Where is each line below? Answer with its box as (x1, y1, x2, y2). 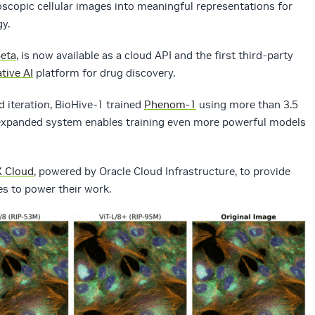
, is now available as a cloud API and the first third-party (16, 49, 293, 63)
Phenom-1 (144, 98, 196, 112)
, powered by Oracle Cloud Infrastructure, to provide (34, 165, 290, 179)
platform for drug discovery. (33, 66, 175, 80)
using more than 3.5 (196, 98, 298, 112)
